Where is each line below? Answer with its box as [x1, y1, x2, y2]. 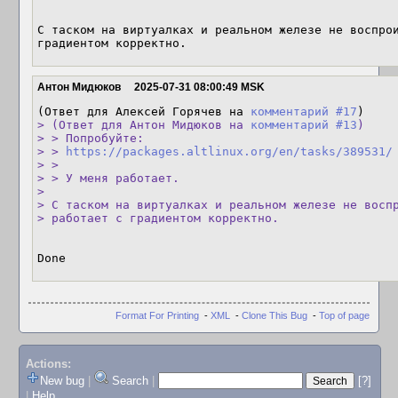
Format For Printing [115, 309, 199, 321]
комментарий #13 [251, 118, 357, 131]
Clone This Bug [242, 309, 307, 321]
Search [111, 374, 148, 388]
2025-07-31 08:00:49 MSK [134, 81, 265, 93]
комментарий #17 [251, 105, 357, 118]
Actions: [25, 357, 71, 371]
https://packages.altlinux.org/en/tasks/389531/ [66, 145, 393, 158]
